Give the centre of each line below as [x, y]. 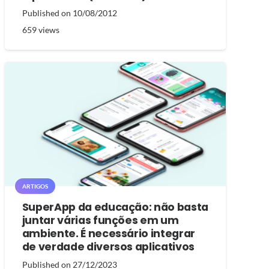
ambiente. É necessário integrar [108, 234]
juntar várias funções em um [100, 221]
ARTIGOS [35, 186]
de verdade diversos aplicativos [108, 247]
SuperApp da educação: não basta [115, 207]
